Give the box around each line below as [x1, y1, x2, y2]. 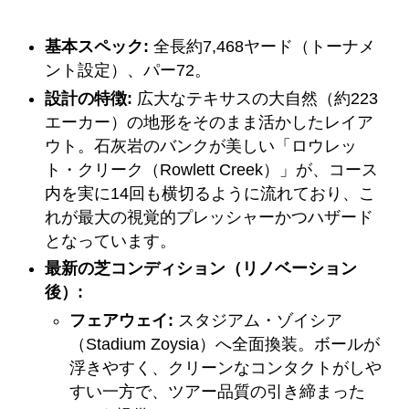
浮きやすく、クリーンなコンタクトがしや [69, 358, 383, 377]
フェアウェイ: [69, 310, 174, 330]
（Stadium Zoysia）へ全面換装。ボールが [69, 334, 381, 353]
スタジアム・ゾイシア [173, 310, 343, 330]
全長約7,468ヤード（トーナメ [149, 37, 376, 57]
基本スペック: [45, 37, 150, 57]
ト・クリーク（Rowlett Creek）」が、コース [45, 160, 379, 179]
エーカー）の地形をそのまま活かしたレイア [45, 112, 374, 131]
